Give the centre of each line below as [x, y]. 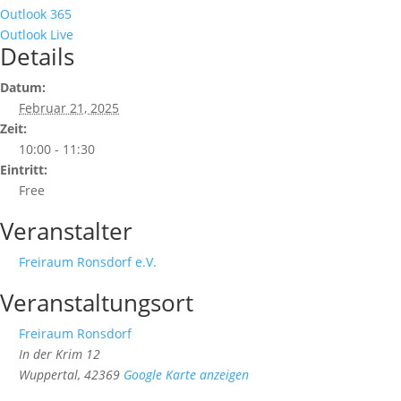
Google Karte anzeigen [186, 374]
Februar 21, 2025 [69, 107]
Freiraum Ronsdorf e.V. [88, 261]
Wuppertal [48, 374]
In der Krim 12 [60, 354]
